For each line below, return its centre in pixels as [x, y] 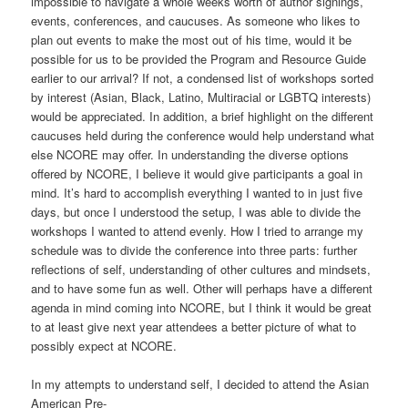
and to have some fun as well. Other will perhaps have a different [202, 288]
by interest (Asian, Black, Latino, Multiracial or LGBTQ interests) [201, 97]
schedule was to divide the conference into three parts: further [194, 250]
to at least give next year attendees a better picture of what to [194, 326]
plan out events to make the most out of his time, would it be [192, 39]
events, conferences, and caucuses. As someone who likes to [196, 20]
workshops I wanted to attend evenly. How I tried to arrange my [198, 230]
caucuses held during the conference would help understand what [203, 135]
